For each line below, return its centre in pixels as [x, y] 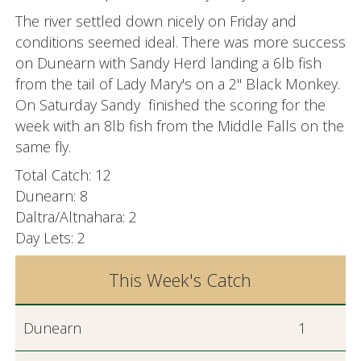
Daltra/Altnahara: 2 [76, 217]
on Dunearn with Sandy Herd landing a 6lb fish [168, 63]
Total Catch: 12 [63, 175]
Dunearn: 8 [51, 196]
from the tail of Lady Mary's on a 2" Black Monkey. [177, 84]
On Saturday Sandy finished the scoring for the [170, 105]
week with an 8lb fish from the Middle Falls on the [179, 126]
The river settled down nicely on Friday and [156, 21]
